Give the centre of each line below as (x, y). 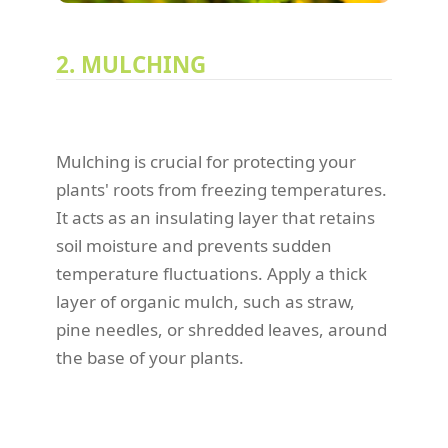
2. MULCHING (131, 65)
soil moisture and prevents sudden (194, 246)
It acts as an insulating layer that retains (215, 218)
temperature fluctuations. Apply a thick (211, 274)
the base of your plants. (150, 358)
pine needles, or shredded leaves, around (221, 330)
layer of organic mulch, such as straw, (205, 302)
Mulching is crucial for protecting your (206, 162)
